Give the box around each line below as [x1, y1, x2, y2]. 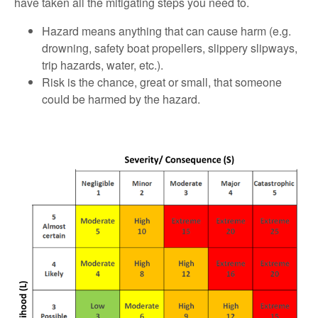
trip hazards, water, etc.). [41, 57, 163, 74]
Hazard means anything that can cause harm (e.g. [41, 23, 291, 40]
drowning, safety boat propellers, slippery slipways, [41, 40, 297, 57]
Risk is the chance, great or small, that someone [41, 74, 282, 91]
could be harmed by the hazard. [41, 91, 200, 108]
